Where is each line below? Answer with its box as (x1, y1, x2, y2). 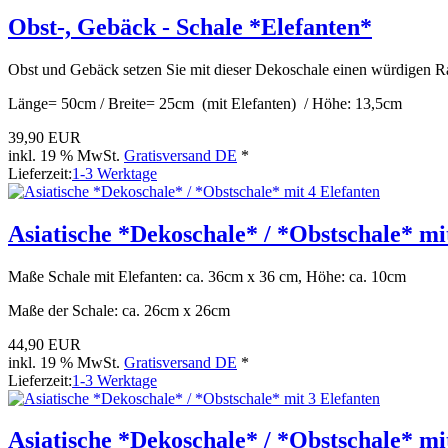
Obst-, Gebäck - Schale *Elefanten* (8, 13, 372, 40)
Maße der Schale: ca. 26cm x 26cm (8, 301, 230, 319)
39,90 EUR (8, 128, 81, 146)
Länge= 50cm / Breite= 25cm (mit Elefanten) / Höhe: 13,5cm (8, 94, 402, 112)
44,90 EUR (8, 335, 81, 353)
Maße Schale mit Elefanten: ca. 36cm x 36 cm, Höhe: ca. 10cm (8, 267, 406, 285)
